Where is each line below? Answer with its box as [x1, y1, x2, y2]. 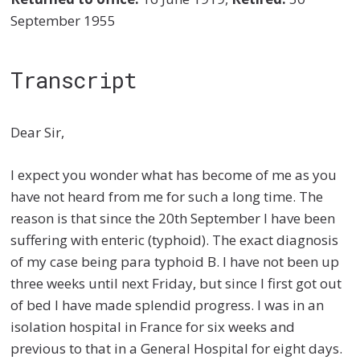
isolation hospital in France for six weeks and [10, 317, 296, 336]
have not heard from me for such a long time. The [10, 186, 324, 206]
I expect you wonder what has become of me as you [10, 165, 337, 184]
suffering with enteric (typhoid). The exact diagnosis [10, 230, 339, 249]
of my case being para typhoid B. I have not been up [10, 252, 340, 271]
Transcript [10, 65, 137, 95]
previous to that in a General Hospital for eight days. [10, 338, 343, 358]
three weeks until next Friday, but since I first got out [10, 273, 342, 292]
